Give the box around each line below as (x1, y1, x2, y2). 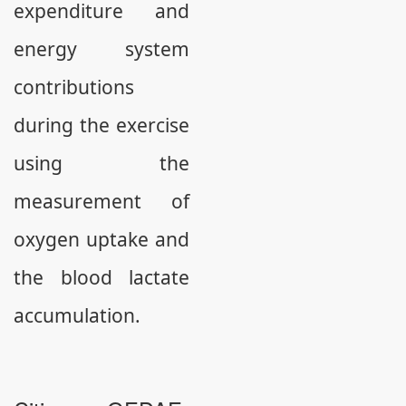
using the (14, 150, 189, 177)
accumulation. (14, 303, 140, 329)
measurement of (14, 188, 189, 215)
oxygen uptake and (14, 227, 189, 253)
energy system (14, 36, 189, 63)
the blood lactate (14, 265, 189, 291)
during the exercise (14, 112, 189, 139)
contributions (14, 74, 134, 101)
